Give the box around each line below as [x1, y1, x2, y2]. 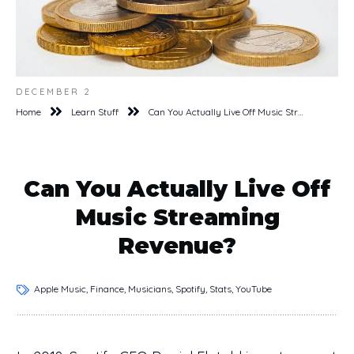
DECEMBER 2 [16, 85, 92, 97]
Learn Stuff [71, 105, 119, 118]
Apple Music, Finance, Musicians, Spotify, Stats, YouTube [34, 282, 272, 295]
